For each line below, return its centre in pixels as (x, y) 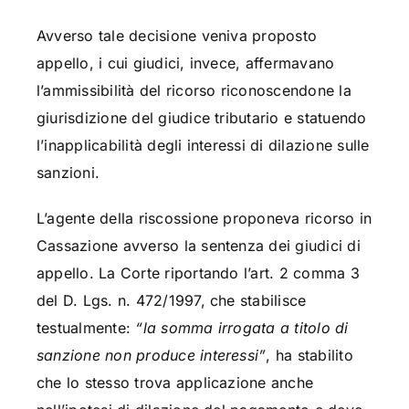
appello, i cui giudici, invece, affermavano (185, 63)
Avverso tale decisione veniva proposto (177, 36)
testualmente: (86, 328)
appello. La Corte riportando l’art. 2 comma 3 (198, 273)
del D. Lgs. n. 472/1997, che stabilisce (171, 301)
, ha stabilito (309, 356)
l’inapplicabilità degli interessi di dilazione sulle (203, 146)
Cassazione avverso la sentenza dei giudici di (198, 246)
